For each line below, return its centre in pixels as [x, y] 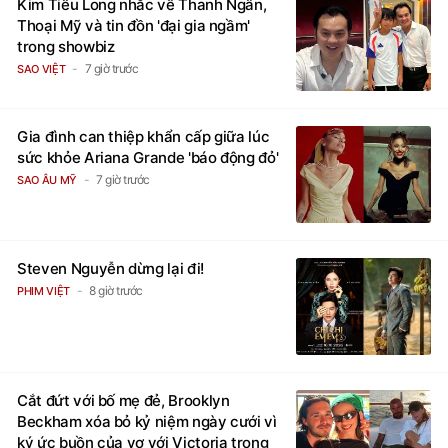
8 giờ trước [116, 291]
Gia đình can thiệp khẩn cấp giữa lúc [143, 137]
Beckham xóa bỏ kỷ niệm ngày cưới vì [147, 422]
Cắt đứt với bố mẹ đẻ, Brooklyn [123, 401]
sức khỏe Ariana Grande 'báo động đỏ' [148, 158]
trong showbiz [66, 47]
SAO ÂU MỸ [47, 180]
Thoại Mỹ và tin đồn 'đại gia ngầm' [134, 26]
